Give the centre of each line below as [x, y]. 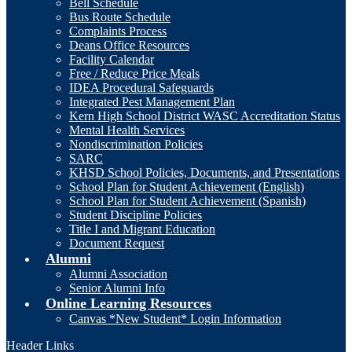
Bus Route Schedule [120, 17]
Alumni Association [118, 274]
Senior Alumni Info [117, 288]
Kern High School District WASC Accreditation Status [205, 116]
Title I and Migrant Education [142, 229]
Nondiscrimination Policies [136, 144]
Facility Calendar [112, 59]
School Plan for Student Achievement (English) [187, 187]
